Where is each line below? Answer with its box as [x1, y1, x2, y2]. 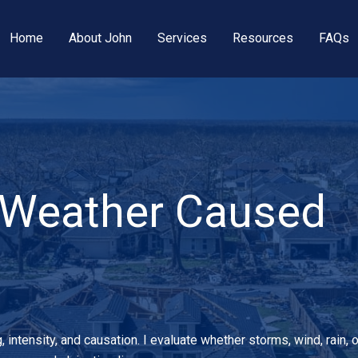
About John [68, 30, 132, 46]
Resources [232, 30, 293, 46]
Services [157, 30, 207, 46]
